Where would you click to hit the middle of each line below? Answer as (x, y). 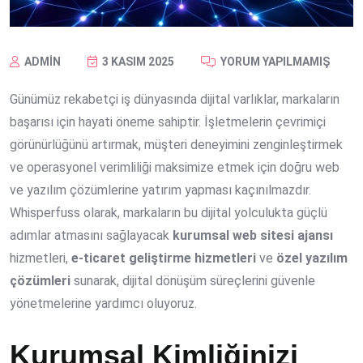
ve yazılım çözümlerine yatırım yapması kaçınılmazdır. (160, 190)
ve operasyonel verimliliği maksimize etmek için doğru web (175, 168)
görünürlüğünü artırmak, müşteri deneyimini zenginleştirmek (176, 145)
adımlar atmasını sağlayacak (91, 236)
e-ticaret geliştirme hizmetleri (164, 258)
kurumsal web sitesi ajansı (253, 236)
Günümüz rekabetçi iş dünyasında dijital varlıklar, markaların (175, 100)
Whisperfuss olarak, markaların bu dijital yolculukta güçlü (169, 213)
